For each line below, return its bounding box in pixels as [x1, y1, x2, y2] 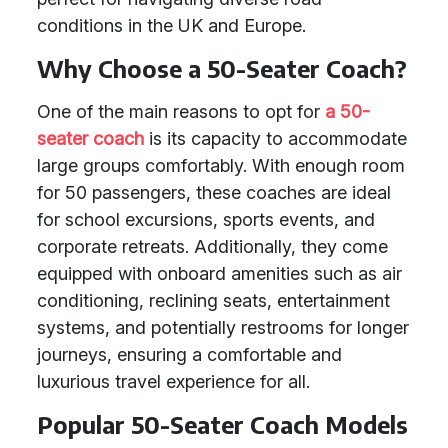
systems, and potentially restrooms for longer [37, 317, 409, 338]
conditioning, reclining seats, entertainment [37, 290, 390, 311]
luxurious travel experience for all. [37, 371, 310, 392]
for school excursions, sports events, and [37, 209, 375, 230]
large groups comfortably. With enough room [37, 155, 405, 176]
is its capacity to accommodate [144, 128, 407, 149]
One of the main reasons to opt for [37, 101, 325, 122]
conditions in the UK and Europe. [37, 15, 306, 36]
